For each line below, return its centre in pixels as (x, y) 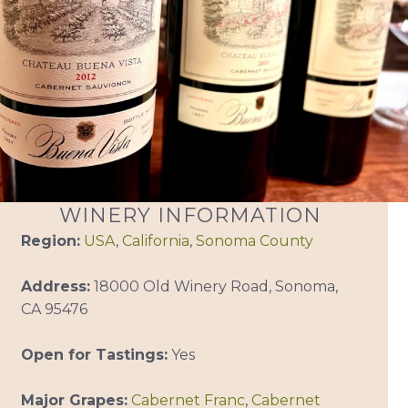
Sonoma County (254, 241)
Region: (50, 241)
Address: (55, 287)
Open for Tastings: (94, 355)
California (155, 241)
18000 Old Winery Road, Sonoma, (214, 287)
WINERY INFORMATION (191, 216)
